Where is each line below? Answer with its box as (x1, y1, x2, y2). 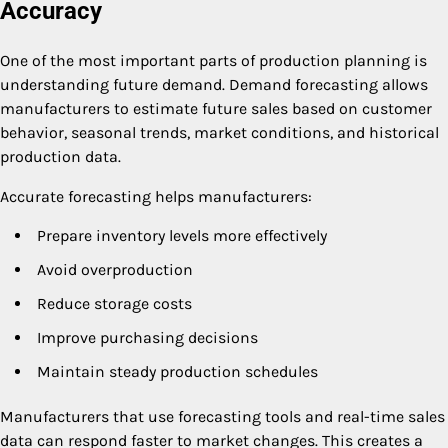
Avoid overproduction (37, 259, 193, 279)
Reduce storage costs (37, 293, 192, 313)
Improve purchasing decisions (37, 327, 258, 347)
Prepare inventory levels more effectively (37, 225, 327, 245)
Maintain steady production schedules (37, 361, 318, 381)
